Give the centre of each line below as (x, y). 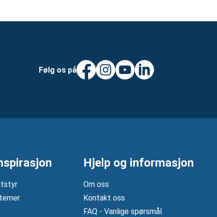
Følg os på (58, 70)
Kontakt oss (104, 198)
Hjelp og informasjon (138, 163)
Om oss (96, 185)
